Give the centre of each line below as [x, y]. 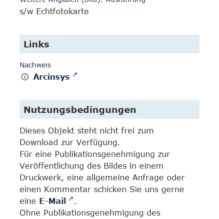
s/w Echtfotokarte [54, 11]
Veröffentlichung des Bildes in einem [92, 166]
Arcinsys [52, 77]
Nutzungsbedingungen [80, 109]
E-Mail [53, 201]
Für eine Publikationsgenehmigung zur [95, 154]
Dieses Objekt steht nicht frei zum [87, 131]
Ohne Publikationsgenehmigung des [90, 213]
